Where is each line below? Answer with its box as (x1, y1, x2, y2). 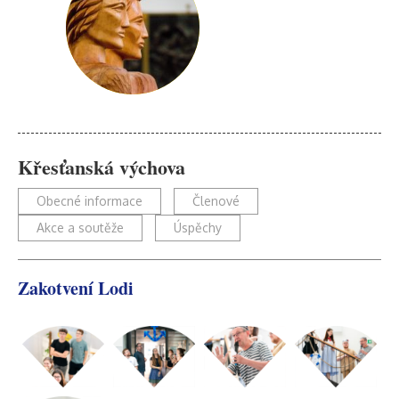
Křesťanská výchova (18, 152, 185, 182)
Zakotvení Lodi (18, 275, 134, 301)
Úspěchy (174, 220, 222, 235)
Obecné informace (37, 193, 142, 208)
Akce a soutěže (37, 220, 124, 235)
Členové (192, 193, 240, 208)
